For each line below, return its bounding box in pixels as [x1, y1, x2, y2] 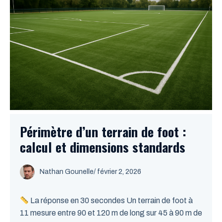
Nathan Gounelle [40, 168, 94, 175]
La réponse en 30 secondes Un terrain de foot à [29, 196, 193, 205]
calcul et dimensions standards [20, 137, 185, 157]
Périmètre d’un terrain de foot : [20, 122, 186, 141]
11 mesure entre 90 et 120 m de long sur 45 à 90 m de [20, 209, 202, 217]
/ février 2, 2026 [94, 168, 141, 175]
